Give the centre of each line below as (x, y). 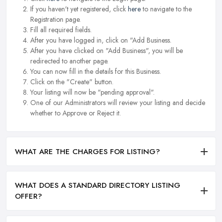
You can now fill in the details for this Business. (96, 72)
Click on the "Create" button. (72, 82)
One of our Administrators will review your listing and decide (118, 103)
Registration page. (55, 20)
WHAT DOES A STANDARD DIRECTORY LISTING (98, 185)
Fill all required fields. (61, 30)
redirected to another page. (69, 61)
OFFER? (28, 196)
